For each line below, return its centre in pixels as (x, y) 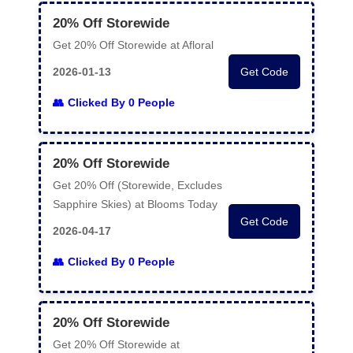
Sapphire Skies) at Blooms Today (135, 204)
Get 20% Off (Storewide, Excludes (137, 185)
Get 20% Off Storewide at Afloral (133, 45)
